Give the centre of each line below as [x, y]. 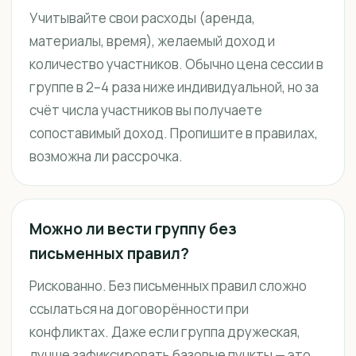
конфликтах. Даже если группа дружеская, [165, 332]
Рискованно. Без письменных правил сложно [168, 286]
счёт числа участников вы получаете [146, 110]
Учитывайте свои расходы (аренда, [142, 18]
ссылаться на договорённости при [139, 309]
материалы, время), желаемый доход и [152, 41]
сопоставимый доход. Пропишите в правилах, [174, 133]
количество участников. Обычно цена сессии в [176, 64]
